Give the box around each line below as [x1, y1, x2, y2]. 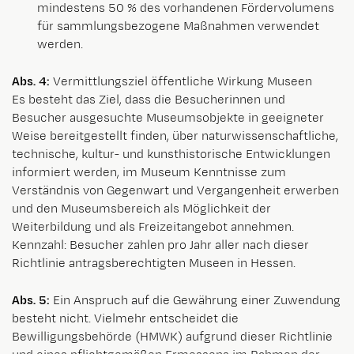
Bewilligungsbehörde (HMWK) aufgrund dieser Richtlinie [12, 329, 333, 346]
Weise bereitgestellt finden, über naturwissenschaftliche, [12, 128, 338, 145]
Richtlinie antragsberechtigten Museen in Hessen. [12, 255, 296, 273]
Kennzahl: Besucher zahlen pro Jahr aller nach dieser [12, 237, 309, 254]
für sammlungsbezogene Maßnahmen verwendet [37, 18, 319, 36]
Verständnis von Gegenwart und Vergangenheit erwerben [12, 183, 339, 200]
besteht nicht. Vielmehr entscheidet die [12, 311, 239, 328]
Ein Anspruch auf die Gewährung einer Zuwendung [53, 292, 341, 310]
